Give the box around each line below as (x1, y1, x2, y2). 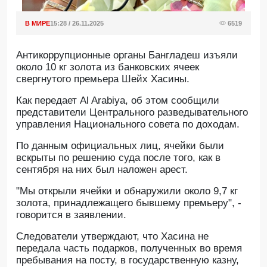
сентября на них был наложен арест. (16, 164, 188, 175)
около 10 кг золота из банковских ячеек (16, 61, 199, 73)
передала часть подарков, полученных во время (16, 243, 242, 254)
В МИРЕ (25, 20, 50, 27)
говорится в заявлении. (16, 209, 126, 221)
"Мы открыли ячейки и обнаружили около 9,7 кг (16, 185, 238, 197)
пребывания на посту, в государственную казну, (16, 254, 239, 266)
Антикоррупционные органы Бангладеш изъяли (16, 49, 238, 61)
